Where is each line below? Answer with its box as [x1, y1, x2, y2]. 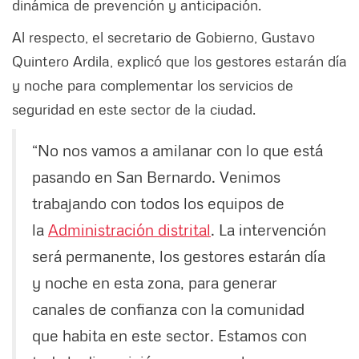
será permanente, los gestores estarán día [32, 246, 325, 266]
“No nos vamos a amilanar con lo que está [32, 140, 323, 160]
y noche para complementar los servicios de [12, 76, 293, 95]
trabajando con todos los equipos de [32, 193, 284, 213]
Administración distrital [48, 220, 211, 240]
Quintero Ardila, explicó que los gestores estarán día [12, 52, 347, 71]
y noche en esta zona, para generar [32, 272, 277, 292]
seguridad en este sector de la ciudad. [12, 100, 256, 119]
